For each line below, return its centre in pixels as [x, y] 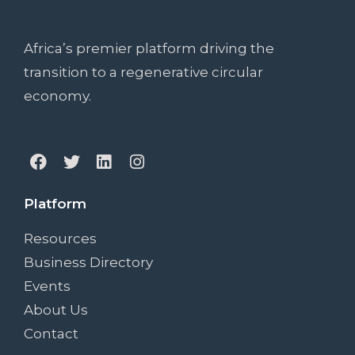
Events [47, 286]
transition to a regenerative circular [143, 73]
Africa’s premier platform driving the [149, 49]
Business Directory [88, 263]
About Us [56, 310]
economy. [57, 96]
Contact [51, 334]
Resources [60, 239]
